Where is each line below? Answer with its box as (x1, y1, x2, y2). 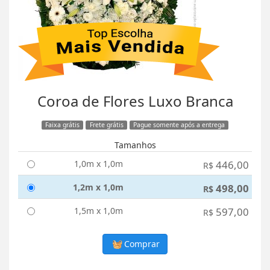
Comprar (122, 238, 160, 250)
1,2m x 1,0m (73, 181, 124, 193)
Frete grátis (89, 121, 124, 130)
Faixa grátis (45, 121, 80, 130)
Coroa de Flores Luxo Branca (37, 91, 233, 111)
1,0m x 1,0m (74, 158, 123, 170)
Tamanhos (114, 139, 156, 151)
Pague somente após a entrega (133, 121, 225, 130)
